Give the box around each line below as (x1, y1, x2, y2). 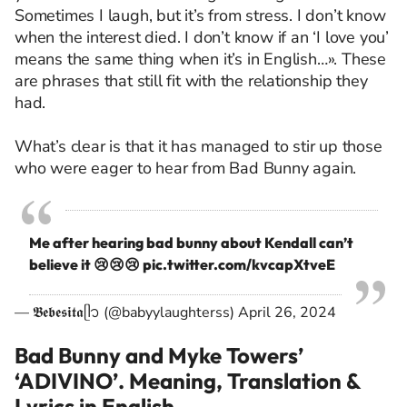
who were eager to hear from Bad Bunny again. (15, 157, 357, 180)
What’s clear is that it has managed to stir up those (15, 135, 382, 158)
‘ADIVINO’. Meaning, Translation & (15, 367, 361, 395)
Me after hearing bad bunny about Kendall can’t (29, 233, 353, 253)
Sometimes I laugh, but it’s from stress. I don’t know (15, 5, 386, 27)
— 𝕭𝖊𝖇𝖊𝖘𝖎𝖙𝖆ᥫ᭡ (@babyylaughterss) (15, 303, 238, 323)
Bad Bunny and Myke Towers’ (15, 342, 303, 370)
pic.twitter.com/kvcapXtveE (143, 255, 335, 274)
